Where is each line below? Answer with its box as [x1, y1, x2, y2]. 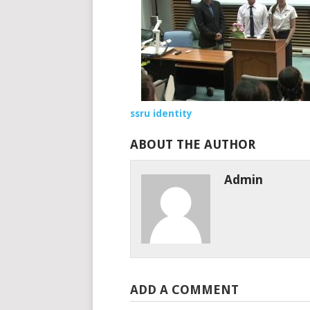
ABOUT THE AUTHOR [130, 136, 256, 152]
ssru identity [130, 107, 193, 119]
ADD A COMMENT [130, 282, 239, 297]
